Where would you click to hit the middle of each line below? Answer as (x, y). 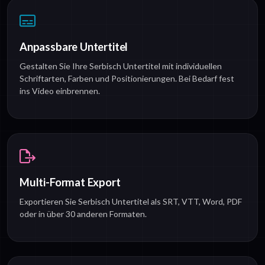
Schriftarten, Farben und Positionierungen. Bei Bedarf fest (127, 79)
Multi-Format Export (70, 182)
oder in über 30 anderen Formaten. (83, 214)
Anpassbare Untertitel (74, 47)
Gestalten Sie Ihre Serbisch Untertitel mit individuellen (121, 66)
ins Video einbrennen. (60, 91)
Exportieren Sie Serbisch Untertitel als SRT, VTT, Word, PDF (131, 202)
